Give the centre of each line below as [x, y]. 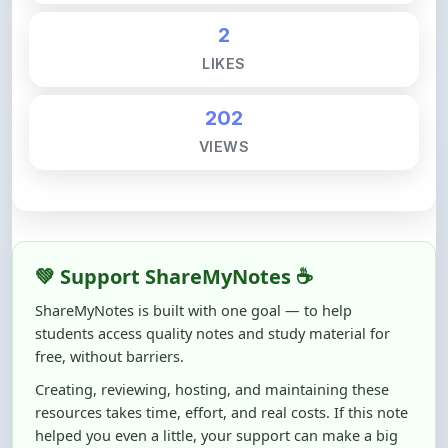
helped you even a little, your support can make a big [216, 390]
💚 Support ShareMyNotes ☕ [174, 231]
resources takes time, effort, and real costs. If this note [221, 367]
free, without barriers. [109, 311]
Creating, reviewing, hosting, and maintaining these [212, 344]
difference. [71, 413]
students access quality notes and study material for [212, 288]
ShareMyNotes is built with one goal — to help [193, 265]
